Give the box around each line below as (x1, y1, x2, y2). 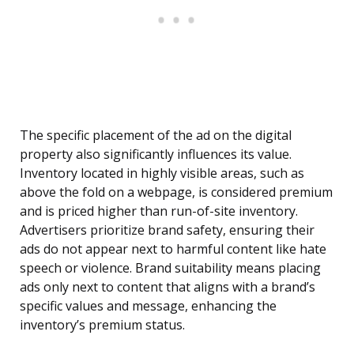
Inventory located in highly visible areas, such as (20, 164, 304, 183)
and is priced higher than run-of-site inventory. (20, 202, 298, 220)
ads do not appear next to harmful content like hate (20, 240, 326, 258)
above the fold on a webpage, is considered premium (20, 183, 333, 201)
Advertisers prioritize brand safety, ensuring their (20, 221, 314, 239)
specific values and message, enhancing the (20, 297, 277, 315)
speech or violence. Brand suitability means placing (20, 259, 321, 277)
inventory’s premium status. (20, 316, 185, 334)
